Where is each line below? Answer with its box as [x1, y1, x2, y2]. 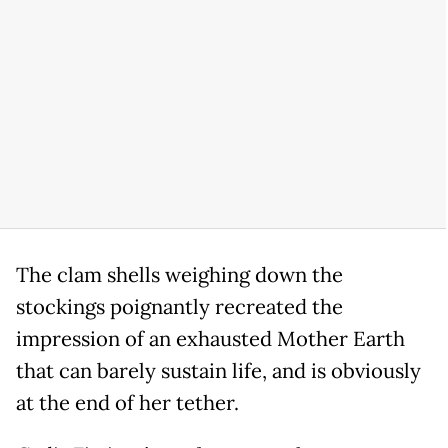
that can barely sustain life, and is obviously [16, 357, 421, 384]
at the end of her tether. [16, 389, 249, 416]
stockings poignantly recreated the [16, 293, 343, 320]
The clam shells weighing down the [16, 261, 343, 288]
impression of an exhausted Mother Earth [16, 325, 405, 352]
